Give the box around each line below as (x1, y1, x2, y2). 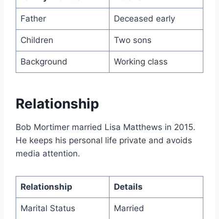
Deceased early (113, 13, 175, 23)
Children (20, 35, 53, 45)
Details (113, 181, 143, 192)
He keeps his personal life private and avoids (16, 135, 192, 145)
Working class (113, 56, 168, 66)
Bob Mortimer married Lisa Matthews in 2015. (16, 122, 196, 132)
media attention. (16, 148, 80, 158)
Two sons (113, 35, 152, 45)
